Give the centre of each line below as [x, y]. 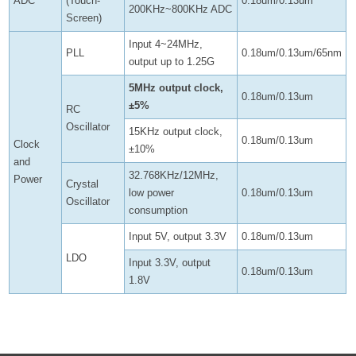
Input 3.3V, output [170, 263]
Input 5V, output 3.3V [178, 236]
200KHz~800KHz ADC [181, 9]
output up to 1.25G [172, 62]
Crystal [83, 184]
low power [152, 193]
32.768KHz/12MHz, [174, 175]
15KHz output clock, [176, 132]
